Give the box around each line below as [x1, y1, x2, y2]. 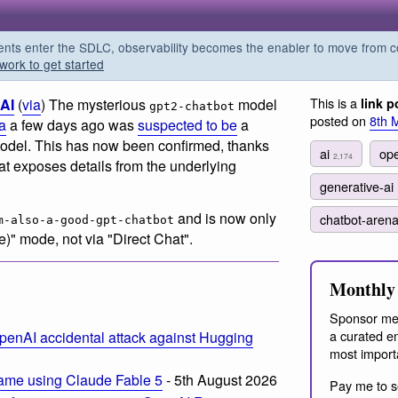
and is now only [174, 207, 276, 228]
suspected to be [138, 115, 237, 135]
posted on [310, 111, 370, 130]
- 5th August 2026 [163, 369, 277, 390]
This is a [310, 93, 361, 112]
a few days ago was [6, 115, 138, 135]
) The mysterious [41, 94, 149, 115]
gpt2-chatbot [149, 99, 235, 113]
